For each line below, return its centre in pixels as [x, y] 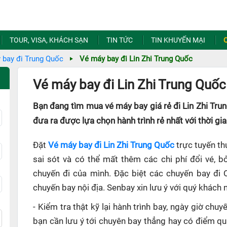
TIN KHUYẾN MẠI [178, 40]
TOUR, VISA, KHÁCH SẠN [49, 40]
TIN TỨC [119, 40]
